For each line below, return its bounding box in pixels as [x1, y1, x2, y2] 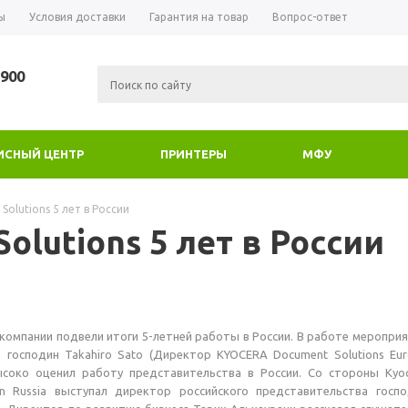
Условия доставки [29, 11, 126, 23]
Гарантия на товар [149, 11, 249, 23]
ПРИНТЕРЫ [159, 148, 227, 160]
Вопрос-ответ [272, 11, 348, 23]
